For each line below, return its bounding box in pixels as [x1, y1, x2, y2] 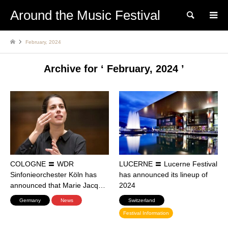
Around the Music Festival [10, 8, 160, 23]
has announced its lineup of [119, 170, 208, 179]
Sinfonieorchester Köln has [10, 170, 97, 179]
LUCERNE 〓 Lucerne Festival [119, 159, 217, 168]
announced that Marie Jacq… [10, 181, 105, 189]
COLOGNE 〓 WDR [10, 159, 74, 168]
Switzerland [123, 197, 160, 203]
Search [205, 12, 225, 19]
